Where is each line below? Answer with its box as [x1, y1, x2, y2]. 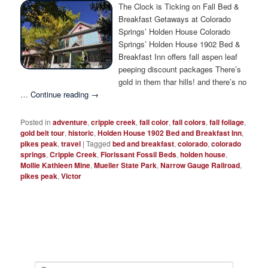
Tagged [86, 138, 111, 149]
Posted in [20, 117, 51, 127]
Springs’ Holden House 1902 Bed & [118, 38, 241, 50]
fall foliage [209, 117, 245, 128]
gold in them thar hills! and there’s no [118, 75, 247, 87]
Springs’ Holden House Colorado [118, 25, 231, 37]
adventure [53, 117, 88, 128]
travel [61, 138, 81, 150]
